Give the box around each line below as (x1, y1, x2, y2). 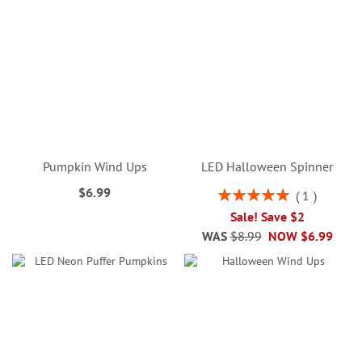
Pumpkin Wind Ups (42, 158, 147, 175)
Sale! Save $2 (229, 208, 305, 225)
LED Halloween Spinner (201, 158, 334, 175)
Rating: (217, 185, 252, 200)
